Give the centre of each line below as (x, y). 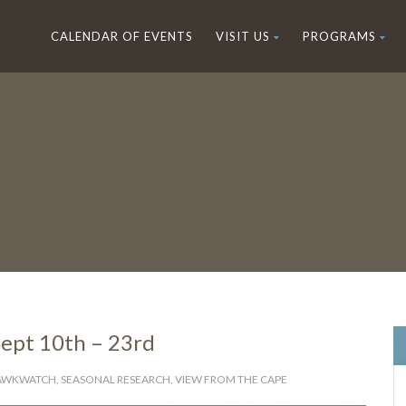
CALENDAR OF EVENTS (122, 36)
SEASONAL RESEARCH (116, 379)
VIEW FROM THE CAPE (231, 379)
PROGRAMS (339, 36)
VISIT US (243, 36)
